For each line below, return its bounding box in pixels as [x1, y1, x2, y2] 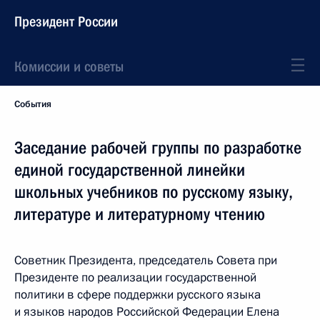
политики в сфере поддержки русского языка [14, 286, 261, 303]
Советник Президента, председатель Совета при [14, 252, 277, 269]
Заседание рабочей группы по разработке [14, 138, 301, 158]
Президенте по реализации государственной [14, 269, 256, 286]
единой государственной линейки [14, 160, 245, 180]
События [14, 98, 51, 111]
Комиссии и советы [14, 58, 124, 75]
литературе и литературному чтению [14, 204, 265, 224]
